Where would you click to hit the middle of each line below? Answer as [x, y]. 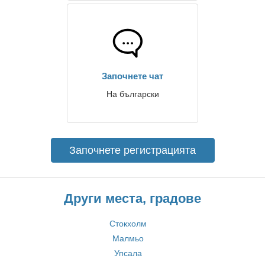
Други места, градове [132, 198]
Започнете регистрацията [132, 150]
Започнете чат [132, 76]
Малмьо [128, 238]
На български [132, 94]
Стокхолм [128, 224]
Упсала [128, 253]
